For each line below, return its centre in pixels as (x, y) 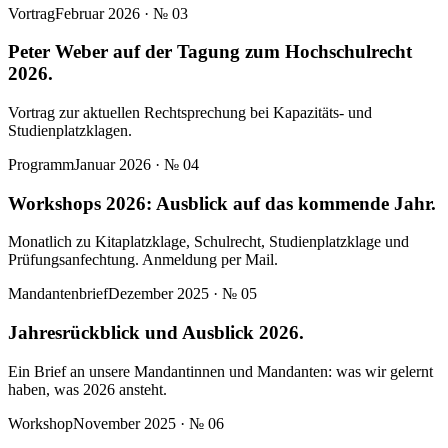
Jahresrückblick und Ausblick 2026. (156, 333)
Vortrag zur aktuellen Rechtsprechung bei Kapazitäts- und (190, 112)
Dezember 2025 (158, 294)
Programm (41, 164)
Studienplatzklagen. (70, 130)
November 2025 (124, 423)
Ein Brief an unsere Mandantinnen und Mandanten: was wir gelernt (220, 371)
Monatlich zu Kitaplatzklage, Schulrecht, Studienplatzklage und (208, 242)
